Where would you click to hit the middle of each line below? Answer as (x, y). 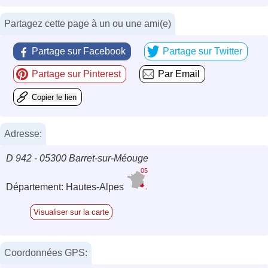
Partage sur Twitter (202, 51)
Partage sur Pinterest (76, 74)
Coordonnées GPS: (46, 252)
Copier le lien (54, 97)
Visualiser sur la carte (71, 212)
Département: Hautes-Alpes (66, 187)
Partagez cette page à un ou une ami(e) (88, 23)
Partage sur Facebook (79, 51)
